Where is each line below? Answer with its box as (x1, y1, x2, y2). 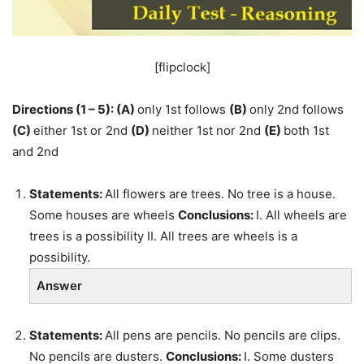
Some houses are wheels (29, 207, 178, 223)
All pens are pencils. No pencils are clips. (105, 327, 340, 344)
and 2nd (12, 144, 58, 160)
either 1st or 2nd (33, 123, 131, 139)
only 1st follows (137, 102, 229, 118)
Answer (37, 278, 82, 294)
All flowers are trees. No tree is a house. (105, 186, 336, 202)
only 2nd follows (249, 102, 344, 118)
